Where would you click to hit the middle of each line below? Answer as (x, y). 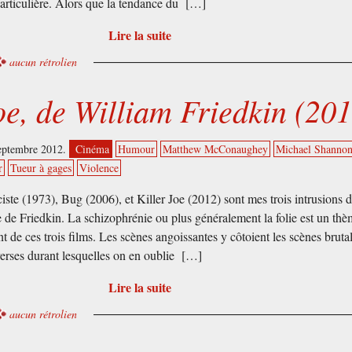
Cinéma (93, 149)
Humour (137, 149)
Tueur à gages (41, 168)
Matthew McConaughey (216, 149)
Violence (99, 168)
